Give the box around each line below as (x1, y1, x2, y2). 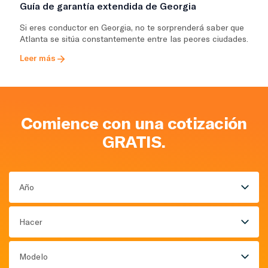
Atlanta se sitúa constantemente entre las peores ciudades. (20, 33, 248, 44)
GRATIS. (102, 130, 166, 151)
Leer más (20, 53, 56, 63)
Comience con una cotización (21, 112, 247, 133)
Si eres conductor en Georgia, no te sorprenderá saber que (20, 22, 244, 33)
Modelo (19, 251, 48, 262)
